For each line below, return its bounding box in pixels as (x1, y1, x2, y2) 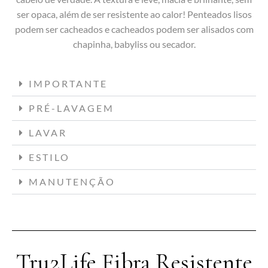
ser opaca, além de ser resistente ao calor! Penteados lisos (16, 8, 252, 20)
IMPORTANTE (29, 78, 108, 90)
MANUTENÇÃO (29, 176, 115, 188)
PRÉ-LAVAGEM (29, 102, 114, 114)
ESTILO (29, 151, 70, 163)
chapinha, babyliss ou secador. (72, 38, 196, 50)
